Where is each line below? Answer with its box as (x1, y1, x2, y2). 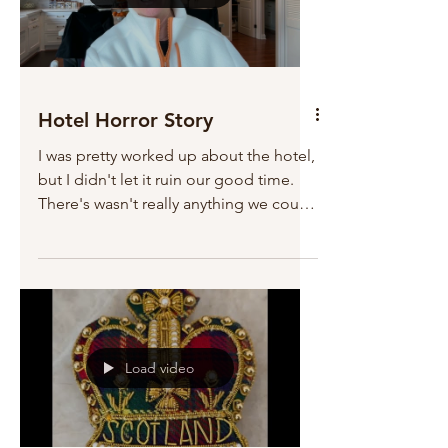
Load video (125, 358, 194, 377)
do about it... (38, 218, 129, 237)
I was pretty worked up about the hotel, (38, 146, 315, 165)
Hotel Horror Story (38, 108, 213, 132)
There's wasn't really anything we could (38, 194, 313, 213)
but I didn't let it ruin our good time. (38, 170, 294, 189)
